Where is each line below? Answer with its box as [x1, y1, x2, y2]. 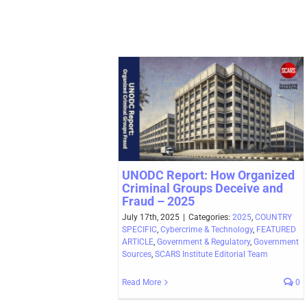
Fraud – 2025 [122, 193, 195, 208]
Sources [122, 249, 151, 259]
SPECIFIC [122, 224, 157, 234]
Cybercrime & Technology [160, 224, 253, 234]
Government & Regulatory [157, 236, 250, 247]
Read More [122, 277, 161, 287]
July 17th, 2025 [122, 212, 180, 222]
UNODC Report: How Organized [122, 167, 295, 182]
